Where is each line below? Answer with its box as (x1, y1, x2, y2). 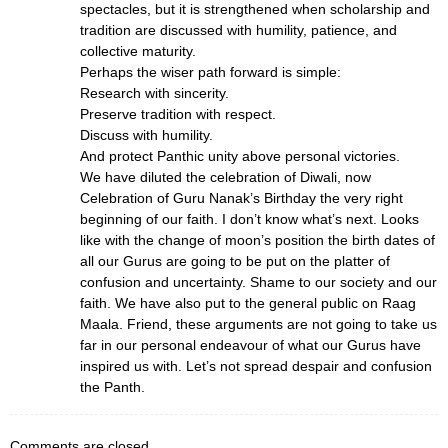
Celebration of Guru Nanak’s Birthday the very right (80, 189, 403, 206)
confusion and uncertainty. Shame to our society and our (80, 273, 437, 290)
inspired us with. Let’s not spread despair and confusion (80, 357, 432, 374)
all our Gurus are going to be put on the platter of (80, 252, 390, 269)
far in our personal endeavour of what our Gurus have (80, 336, 421, 353)
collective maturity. (80, 42, 196, 59)
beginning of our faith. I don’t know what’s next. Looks (80, 210, 419, 227)
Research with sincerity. (80, 84, 229, 101)
